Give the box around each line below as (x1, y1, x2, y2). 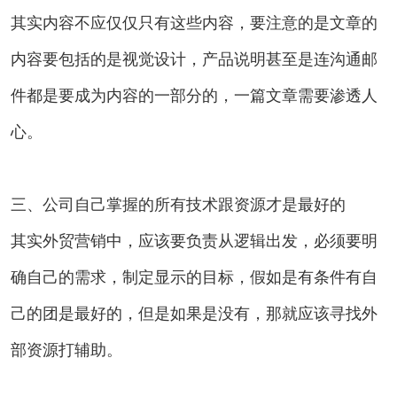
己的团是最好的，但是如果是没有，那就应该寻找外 (11, 304, 378, 323)
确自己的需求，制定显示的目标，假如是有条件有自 (11, 268, 378, 286)
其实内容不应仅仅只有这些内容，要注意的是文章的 (11, 13, 378, 32)
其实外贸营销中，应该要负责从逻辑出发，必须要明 (11, 231, 378, 250)
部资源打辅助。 (11, 340, 122, 359)
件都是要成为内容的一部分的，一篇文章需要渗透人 (11, 86, 378, 105)
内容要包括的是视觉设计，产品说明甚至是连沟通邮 (11, 50, 378, 68)
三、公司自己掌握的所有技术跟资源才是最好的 (11, 195, 346, 214)
